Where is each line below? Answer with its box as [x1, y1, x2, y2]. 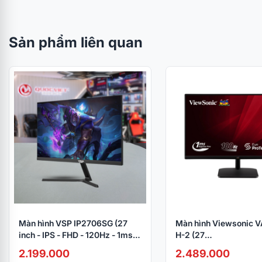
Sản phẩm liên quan [9, 34, 143, 51]
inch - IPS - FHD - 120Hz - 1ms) [19, 230, 136, 240]
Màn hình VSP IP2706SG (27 [19, 218, 127, 229]
